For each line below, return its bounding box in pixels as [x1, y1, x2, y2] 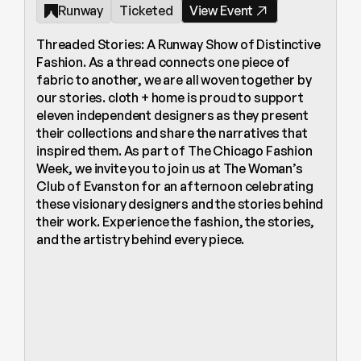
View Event [189, 2, 254, 19]
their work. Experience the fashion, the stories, [36, 214, 315, 230]
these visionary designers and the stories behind [36, 196, 324, 212]
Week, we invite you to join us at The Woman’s [36, 160, 303, 176]
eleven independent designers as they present [36, 107, 309, 123]
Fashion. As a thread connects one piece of [36, 54, 291, 70]
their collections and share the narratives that [36, 125, 308, 141]
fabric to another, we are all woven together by [36, 72, 312, 88]
